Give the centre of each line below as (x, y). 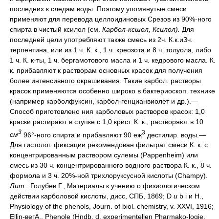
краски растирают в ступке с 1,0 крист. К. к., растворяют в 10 (107, 121)
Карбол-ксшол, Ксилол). (142, 29)
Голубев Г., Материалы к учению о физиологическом (115, 186)
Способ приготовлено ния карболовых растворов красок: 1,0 (107, 111)
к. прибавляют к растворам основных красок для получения (106, 70)
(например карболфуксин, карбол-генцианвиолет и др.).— (104, 101)
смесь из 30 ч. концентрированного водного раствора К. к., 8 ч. (111, 165)
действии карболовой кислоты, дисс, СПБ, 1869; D (92, 196)
